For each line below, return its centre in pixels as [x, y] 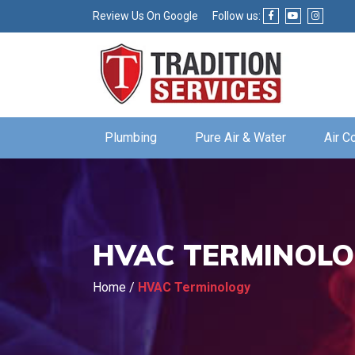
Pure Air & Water [241, 137]
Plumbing [131, 137]
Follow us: [237, 16]
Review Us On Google [145, 16]
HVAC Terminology [194, 287]
